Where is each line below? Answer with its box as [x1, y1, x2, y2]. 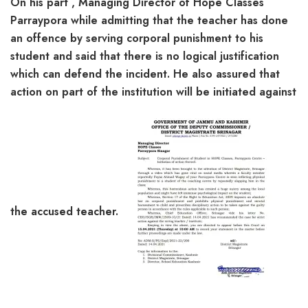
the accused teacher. [10, 203, 118, 220]
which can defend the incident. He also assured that [10, 65, 280, 82]
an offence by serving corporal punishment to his [10, 30, 263, 46]
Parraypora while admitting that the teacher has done [10, 12, 288, 28]
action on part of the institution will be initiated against [10, 83, 296, 100]
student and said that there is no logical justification [10, 47, 279, 64]
